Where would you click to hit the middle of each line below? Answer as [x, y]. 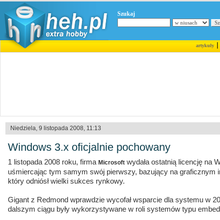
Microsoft [111, 163]
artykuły [205, 45]
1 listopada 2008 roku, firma [53, 162]
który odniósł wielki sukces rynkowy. [66, 181]
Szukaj [126, 14]
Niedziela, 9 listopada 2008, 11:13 [56, 128]
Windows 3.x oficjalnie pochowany [89, 147]
